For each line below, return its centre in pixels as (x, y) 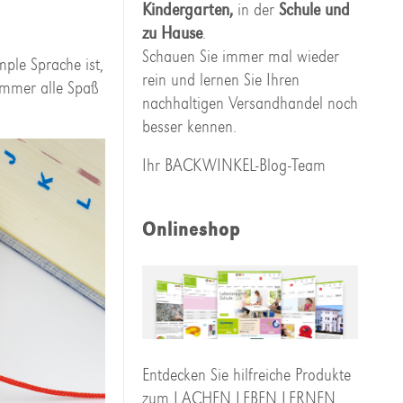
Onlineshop (191, 230)
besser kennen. (189, 126)
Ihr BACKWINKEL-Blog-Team (233, 165)
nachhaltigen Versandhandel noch (250, 103)
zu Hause (172, 33)
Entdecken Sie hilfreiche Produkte (246, 375)
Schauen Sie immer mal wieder (240, 56)
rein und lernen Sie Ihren (220, 80)
